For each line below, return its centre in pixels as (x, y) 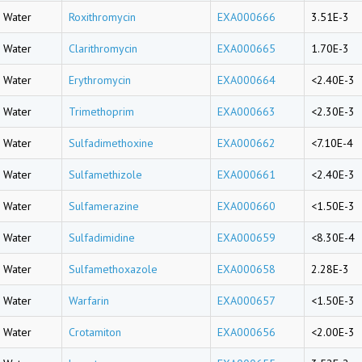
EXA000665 (246, 48)
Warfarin (89, 301)
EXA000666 (246, 17)
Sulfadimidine (102, 238)
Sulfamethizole (105, 175)
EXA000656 (246, 332)
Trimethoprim (101, 112)
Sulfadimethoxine (111, 143)
